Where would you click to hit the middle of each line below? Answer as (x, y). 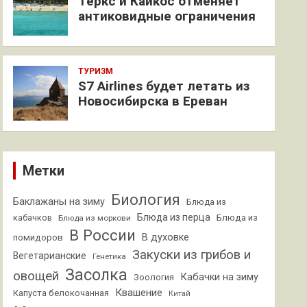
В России (103, 235)
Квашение (139, 293)
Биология (146, 200)
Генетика (110, 256)
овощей (36, 276)
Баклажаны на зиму (59, 202)
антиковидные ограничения (167, 16)
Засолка (97, 275)
